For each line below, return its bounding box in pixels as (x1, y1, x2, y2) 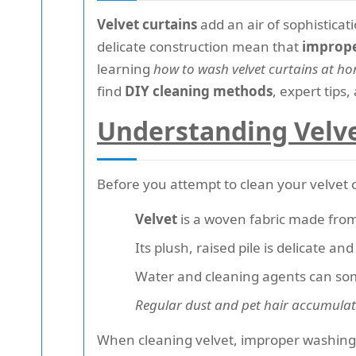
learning (97, 60, 153, 78)
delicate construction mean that (97, 37, 302, 56)
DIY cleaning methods (125, 82, 273, 100)
